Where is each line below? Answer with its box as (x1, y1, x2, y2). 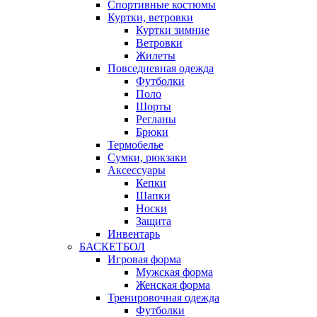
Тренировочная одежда (108, 291, 219, 304)
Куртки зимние (136, 23, 209, 36)
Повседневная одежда (108, 62, 214, 74)
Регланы (136, 113, 176, 125)
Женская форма (136, 278, 210, 291)
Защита (136, 214, 171, 227)
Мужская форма (136, 265, 213, 278)
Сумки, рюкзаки (108, 151, 187, 163)
